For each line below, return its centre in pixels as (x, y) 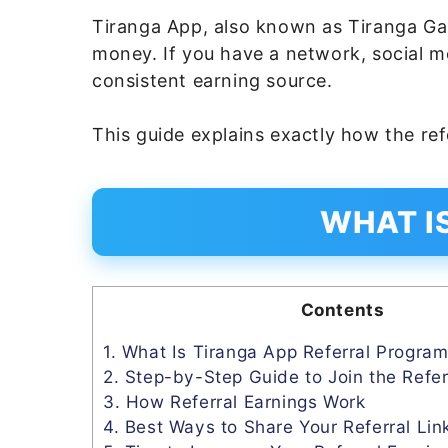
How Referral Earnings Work (243, 401)
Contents (342, 309)
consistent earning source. (212, 80)
